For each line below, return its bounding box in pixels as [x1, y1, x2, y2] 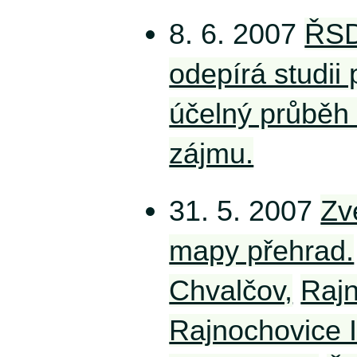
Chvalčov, [169, 273, 293, 307]
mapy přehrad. [169, 233, 355, 267]
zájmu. [169, 136, 254, 170]
